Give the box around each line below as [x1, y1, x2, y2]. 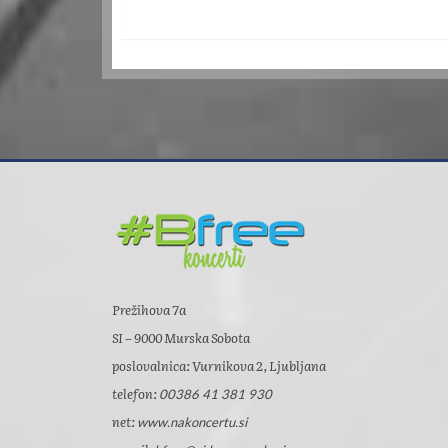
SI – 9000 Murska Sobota [112, 328, 250, 347]
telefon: [112, 384, 159, 403]
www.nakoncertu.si [137, 414, 247, 430]
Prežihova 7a [112, 300, 186, 319]
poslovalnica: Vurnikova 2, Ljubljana [112, 356, 326, 375]
